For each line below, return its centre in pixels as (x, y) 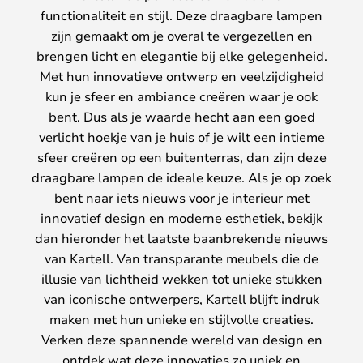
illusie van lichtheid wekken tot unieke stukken (181, 279)
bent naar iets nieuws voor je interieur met (181, 198)
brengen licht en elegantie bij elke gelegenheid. (181, 56)
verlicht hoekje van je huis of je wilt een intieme (181, 137)
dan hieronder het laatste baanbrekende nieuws (181, 238)
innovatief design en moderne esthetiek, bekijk (181, 218)
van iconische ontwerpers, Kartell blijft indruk (181, 299)
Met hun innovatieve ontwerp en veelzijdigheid (181, 76)
